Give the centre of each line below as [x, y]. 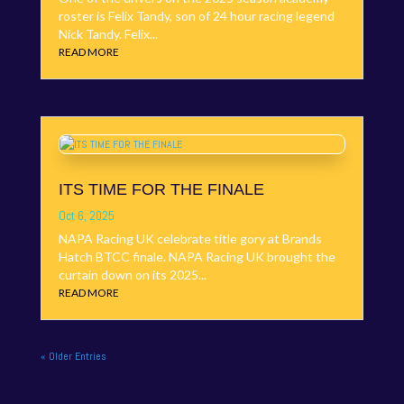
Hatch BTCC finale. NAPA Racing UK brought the [197, 257]
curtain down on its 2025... [132, 275]
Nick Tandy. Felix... [108, 34]
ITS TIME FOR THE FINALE [161, 190]
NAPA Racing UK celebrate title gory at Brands [190, 239]
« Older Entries [73, 357]
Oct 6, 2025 [86, 216]
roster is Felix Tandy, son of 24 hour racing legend [196, 16]
